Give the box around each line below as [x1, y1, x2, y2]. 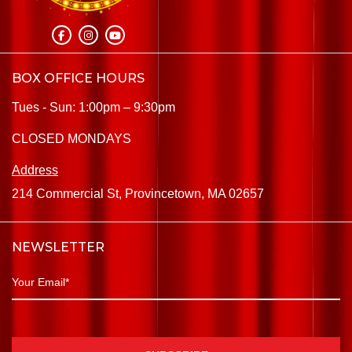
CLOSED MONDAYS [12, 132, 131, 146]
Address [12, 163, 58, 178]
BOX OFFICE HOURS [12, 71, 145, 86]
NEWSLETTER [12, 240, 104, 255]
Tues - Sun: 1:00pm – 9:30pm [12, 101, 175, 115]
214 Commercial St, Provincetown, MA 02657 [12, 187, 264, 201]
